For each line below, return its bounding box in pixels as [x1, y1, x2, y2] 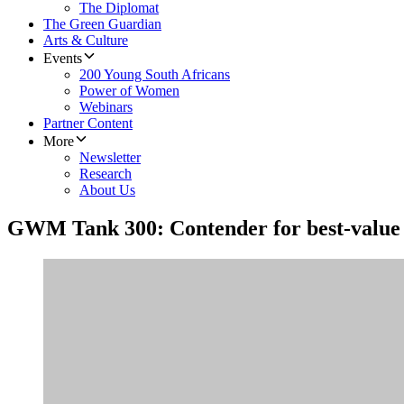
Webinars [79, 99, 133, 115]
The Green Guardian [43, 16, 161, 32]
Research [79, 166, 132, 182]
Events [43, 50, 82, 67]
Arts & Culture [43, 32, 128, 49]
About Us [79, 182, 135, 198]
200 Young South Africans [79, 67, 230, 83]
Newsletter [79, 150, 141, 166]
